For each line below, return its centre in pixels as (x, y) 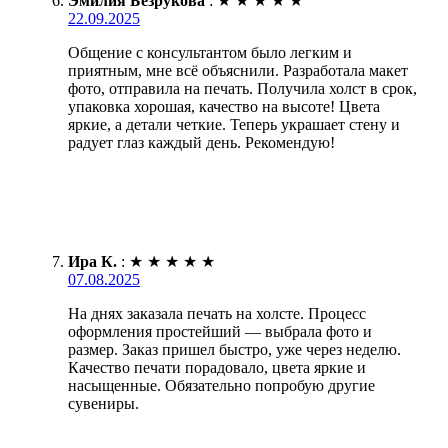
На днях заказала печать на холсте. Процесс (217, 313)
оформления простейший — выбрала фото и (220, 331)
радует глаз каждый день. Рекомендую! (201, 142)
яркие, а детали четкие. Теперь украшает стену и (234, 124)
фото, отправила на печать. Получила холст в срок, (242, 88)
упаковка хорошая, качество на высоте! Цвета (224, 106)
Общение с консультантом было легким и (210, 52)
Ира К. (92, 261)
